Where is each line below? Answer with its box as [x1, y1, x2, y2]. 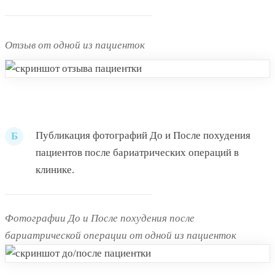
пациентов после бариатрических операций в [36, 147, 239, 159]
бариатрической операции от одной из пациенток [5, 230, 236, 242]
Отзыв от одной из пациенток [5, 39, 145, 52]
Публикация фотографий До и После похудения [36, 130, 250, 142]
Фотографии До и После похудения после [5, 212, 195, 225]
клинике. [36, 164, 74, 176]
